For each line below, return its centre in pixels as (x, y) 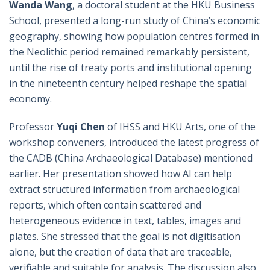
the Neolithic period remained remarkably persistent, (129, 52)
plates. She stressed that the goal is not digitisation (125, 236)
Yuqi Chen (82, 126)
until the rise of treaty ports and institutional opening (130, 67)
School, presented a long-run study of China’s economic (135, 20)
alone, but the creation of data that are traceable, (121, 252)
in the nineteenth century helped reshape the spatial (128, 83)
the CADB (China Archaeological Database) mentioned (131, 158)
